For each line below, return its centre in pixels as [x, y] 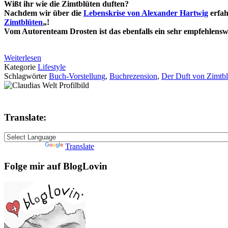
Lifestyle [52, 67]
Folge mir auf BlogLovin [56, 166]
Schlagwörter [26, 76]
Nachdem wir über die [44, 13]
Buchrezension [133, 76]
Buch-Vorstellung [77, 76]
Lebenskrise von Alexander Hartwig [146, 13]
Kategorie [21, 67]
